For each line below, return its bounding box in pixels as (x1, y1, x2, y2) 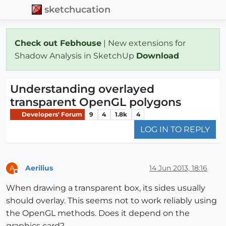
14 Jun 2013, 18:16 (149, 163, 207, 173)
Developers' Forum (20, 110, 82, 118)
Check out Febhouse (15, 38, 101, 48)
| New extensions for (101, 38, 186, 48)
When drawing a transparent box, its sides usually (6, 183, 205, 193)
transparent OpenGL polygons (10, 95, 181, 109)
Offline (16, 172, 35, 180)
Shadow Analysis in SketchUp (15, 50, 136, 61)
